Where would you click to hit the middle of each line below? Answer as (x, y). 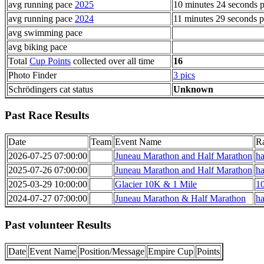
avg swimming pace (45, 32)
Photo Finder (32, 75)
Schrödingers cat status (51, 89)
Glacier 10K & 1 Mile (156, 184)
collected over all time (113, 61)
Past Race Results (47, 115)
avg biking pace (38, 47)
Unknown (193, 89)
